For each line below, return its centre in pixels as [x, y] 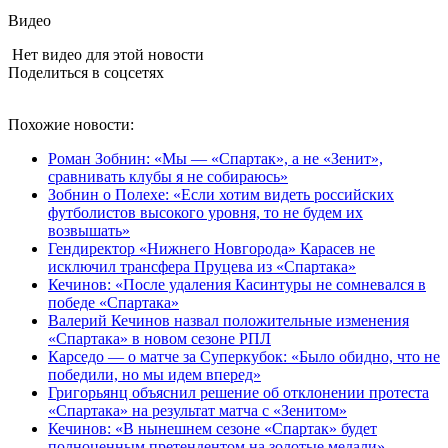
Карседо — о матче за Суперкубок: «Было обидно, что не [244, 356]
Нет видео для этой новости [106, 54]
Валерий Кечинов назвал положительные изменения [228, 320]
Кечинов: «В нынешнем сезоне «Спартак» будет [212, 428]
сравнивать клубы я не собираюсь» [168, 176]
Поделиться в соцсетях [86, 72]
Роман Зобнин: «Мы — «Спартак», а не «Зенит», [215, 158]
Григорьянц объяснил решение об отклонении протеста [238, 392]
